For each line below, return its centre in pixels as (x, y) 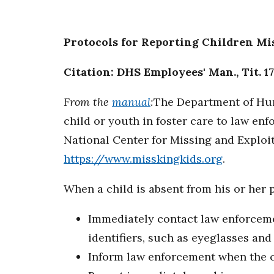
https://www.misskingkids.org (143, 159)
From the (88, 102)
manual (131, 102)
